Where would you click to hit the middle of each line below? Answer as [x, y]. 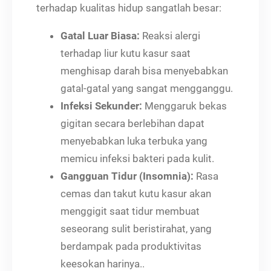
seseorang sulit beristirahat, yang [136, 228]
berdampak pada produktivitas [131, 246]
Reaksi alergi [170, 35]
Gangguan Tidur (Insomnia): [127, 176]
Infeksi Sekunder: [101, 106]
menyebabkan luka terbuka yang [134, 141]
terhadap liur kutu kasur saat [126, 53]
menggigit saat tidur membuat [130, 211]
